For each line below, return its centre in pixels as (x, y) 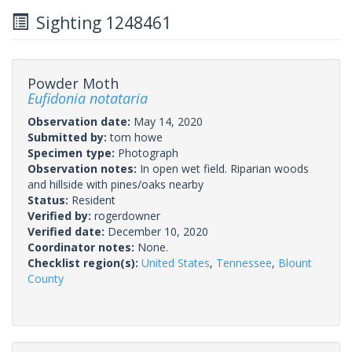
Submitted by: (69, 137)
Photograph (148, 152)
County (46, 278)
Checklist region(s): (84, 262)
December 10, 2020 (158, 231)
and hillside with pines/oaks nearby (115, 184)
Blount (295, 262)
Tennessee (244, 262)
